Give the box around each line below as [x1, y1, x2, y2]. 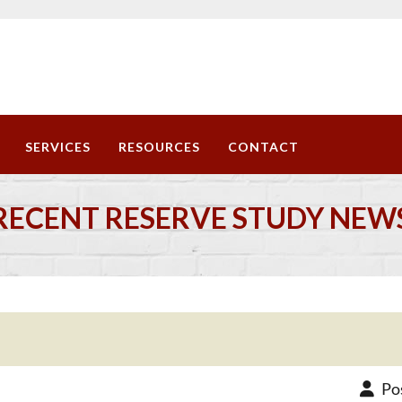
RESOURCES [118, 138, 200, 154]
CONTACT [228, 138, 299, 154]
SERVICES [25, 138, 91, 154]
